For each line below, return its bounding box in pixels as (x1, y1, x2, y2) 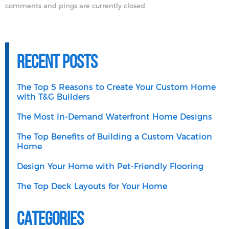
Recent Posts (17, 51, 98, 72)
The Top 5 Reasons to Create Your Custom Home (17, 83, 216, 91)
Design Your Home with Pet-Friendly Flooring (17, 162, 203, 171)
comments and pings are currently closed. (5, 3, 147, 10)
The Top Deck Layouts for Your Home (17, 182, 167, 191)
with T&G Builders (17, 93, 90, 101)
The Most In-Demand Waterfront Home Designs (17, 112, 212, 121)
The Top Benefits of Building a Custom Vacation (17, 132, 212, 141)
